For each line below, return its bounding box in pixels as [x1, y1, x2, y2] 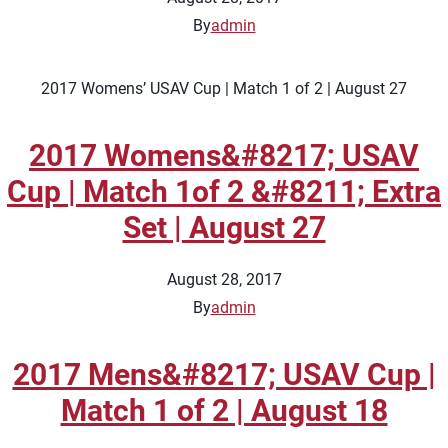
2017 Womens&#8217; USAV [29, 138, 419, 173]
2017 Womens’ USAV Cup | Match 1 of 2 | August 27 [41, 79, 407, 98]
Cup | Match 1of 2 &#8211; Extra [7, 174, 441, 209]
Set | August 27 [122, 210, 326, 245]
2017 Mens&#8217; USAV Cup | [12, 357, 436, 392]
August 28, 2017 [166, 270, 282, 289]
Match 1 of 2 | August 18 [60, 393, 388, 428]
